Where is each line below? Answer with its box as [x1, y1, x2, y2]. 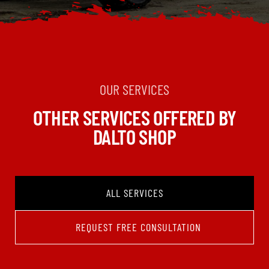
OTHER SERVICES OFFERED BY [32, 104, 237, 130]
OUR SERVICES [100, 80, 169, 98]
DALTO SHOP [93, 124, 176, 150]
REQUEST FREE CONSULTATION [75, 220, 201, 234]
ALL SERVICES [106, 186, 163, 200]
